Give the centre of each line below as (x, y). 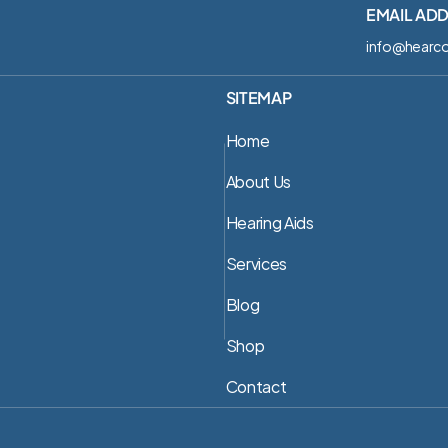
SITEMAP (258, 97)
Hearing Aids (269, 221)
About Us (258, 180)
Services (256, 262)
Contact (256, 385)
